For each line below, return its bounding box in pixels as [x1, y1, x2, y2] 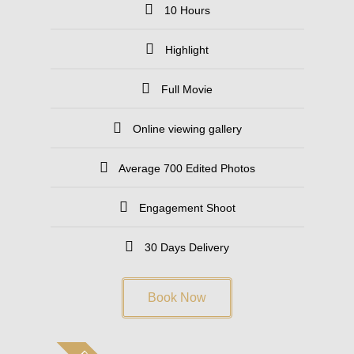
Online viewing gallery [132, 122, 242, 135]
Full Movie [161, 82, 213, 96]
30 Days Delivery [145, 240, 229, 254]
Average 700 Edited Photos [118, 161, 255, 175]
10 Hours [164, 3, 210, 17]
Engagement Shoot [138, 201, 235, 214]
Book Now [148, 290, 206, 304]
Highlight [165, 43, 209, 56]
